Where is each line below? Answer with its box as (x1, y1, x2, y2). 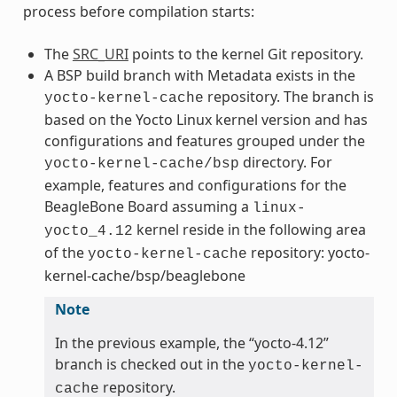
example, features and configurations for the (43, 175, 346, 195)
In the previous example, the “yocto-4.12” (54, 332, 329, 353)
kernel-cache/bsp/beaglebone (43, 265, 245, 285)
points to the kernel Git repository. (128, 43, 363, 64)
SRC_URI (72, 43, 128, 64)
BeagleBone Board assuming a (43, 196, 253, 216)
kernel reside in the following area (132, 219, 366, 239)
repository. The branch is (203, 86, 374, 106)
